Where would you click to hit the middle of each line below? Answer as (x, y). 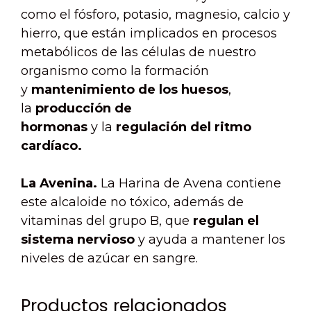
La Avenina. (59, 184)
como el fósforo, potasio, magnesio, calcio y (155, 15)
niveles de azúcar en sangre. (109, 259)
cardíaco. (51, 146)
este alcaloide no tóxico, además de (132, 202)
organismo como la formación (115, 71)
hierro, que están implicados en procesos (149, 34)
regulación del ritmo (184, 127)
